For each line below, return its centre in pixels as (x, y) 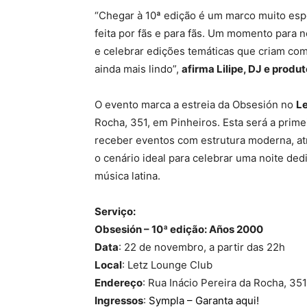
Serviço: (115, 211)
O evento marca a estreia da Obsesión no (195, 105)
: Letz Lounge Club (167, 265)
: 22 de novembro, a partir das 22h (202, 247)
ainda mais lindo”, (138, 69)
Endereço (119, 283)
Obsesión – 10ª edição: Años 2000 (179, 229)
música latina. (127, 176)
